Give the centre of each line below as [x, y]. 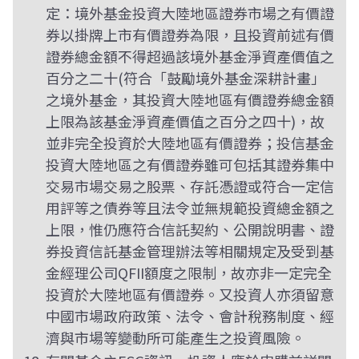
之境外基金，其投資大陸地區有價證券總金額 [190, 99]
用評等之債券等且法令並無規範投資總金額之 [190, 208]
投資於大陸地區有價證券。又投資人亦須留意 [190, 294]
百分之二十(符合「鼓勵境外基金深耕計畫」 [185, 78]
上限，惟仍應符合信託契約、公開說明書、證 [190, 229]
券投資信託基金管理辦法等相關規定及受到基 [190, 251]
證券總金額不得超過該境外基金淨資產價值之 [190, 56]
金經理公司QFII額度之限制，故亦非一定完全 [188, 272]
